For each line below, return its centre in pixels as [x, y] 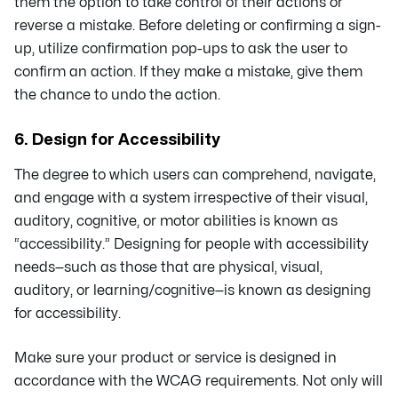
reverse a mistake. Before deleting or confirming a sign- [198, 25]
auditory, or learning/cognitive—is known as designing [192, 290]
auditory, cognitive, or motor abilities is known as [176, 221]
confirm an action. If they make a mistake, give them [188, 72]
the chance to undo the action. [117, 95]
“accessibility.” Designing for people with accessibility [191, 244]
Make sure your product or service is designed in [175, 358]
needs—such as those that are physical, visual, [168, 267]
